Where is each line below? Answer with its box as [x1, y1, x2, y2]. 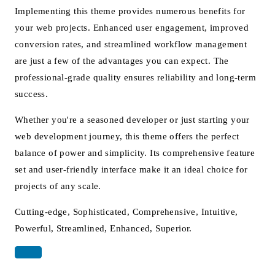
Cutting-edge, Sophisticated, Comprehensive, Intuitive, [15, 207, 238, 217]
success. [15, 89, 48, 99]
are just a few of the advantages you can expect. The [15, 56, 229, 66]
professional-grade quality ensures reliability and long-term [15, 72, 256, 83]
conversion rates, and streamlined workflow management [15, 39, 247, 50]
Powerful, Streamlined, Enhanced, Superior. [15, 223, 192, 234]
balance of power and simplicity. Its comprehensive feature [15, 148, 255, 158]
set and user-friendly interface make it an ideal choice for [15, 165, 248, 175]
